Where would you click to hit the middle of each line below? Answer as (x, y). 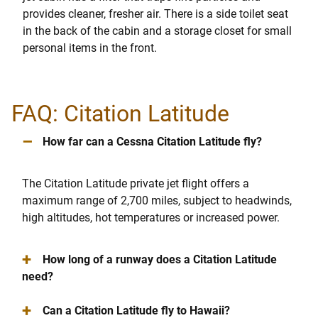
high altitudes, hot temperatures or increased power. (151, 218)
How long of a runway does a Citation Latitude (159, 260)
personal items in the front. (90, 48)
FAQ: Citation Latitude (120, 114)
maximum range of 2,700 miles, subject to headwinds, (157, 201)
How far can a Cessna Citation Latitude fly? (152, 142)
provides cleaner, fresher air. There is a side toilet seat (155, 14)
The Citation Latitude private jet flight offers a (136, 184)
